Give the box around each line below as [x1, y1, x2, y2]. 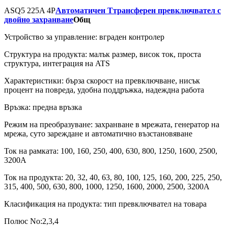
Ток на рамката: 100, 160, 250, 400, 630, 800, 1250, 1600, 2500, [4, 146, 217, 155]
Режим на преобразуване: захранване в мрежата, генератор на [4, 120, 219, 129]
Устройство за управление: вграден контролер [4, 32, 164, 41]
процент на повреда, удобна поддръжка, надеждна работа [4, 85, 204, 94]
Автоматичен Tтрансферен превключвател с [55, 6, 221, 15]
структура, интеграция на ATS [4, 59, 110, 68]
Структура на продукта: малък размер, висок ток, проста [4, 49, 201, 59]
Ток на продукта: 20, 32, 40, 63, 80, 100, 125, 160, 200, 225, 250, [4, 173, 222, 182]
